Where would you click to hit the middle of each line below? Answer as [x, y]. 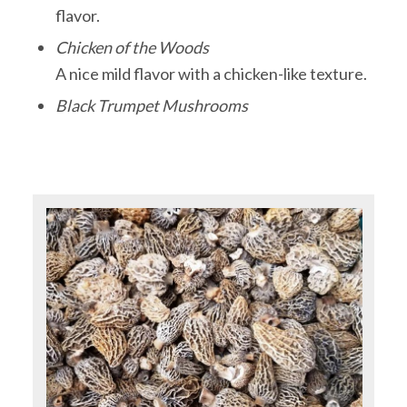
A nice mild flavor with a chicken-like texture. [211, 73]
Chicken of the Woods [132, 47]
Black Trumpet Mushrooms [151, 105]
